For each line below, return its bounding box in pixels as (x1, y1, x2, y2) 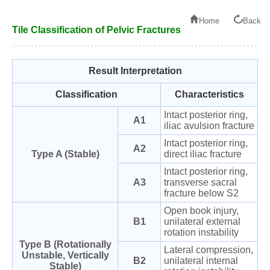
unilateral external (164, 216, 240, 227)
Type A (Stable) (31, 149, 99, 159)
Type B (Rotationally (19, 239, 111, 250)
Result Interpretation (88, 66, 182, 76)
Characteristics (174, 89, 244, 99)
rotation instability (164, 227, 239, 237)
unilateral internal (164, 256, 238, 266)
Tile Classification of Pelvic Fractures (12, 25, 181, 35)
